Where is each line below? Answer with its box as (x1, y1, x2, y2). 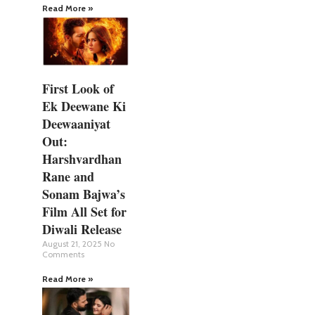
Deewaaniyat (42, 114, 110, 133)
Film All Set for (42, 202, 127, 221)
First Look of (42, 79, 114, 98)
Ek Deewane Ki (42, 96, 126, 115)
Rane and (42, 167, 94, 186)
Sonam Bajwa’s (42, 184, 125, 203)
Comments (42, 248, 84, 259)
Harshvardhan (42, 149, 122, 168)
